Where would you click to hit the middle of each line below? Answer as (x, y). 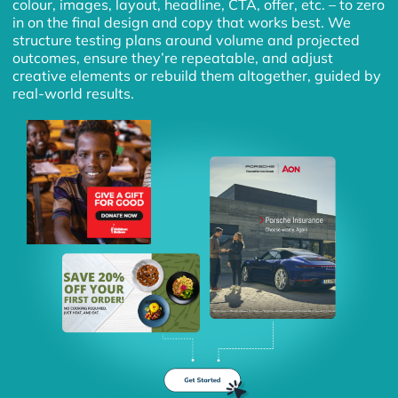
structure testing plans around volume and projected (187, 40)
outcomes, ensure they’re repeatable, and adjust (173, 58)
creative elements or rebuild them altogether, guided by (197, 76)
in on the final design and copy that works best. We (182, 23)
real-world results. (74, 94)
